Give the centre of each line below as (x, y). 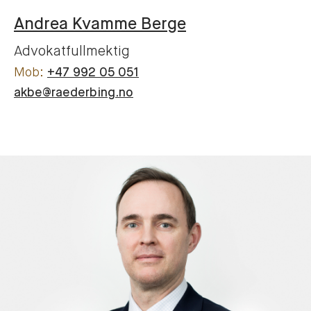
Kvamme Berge (129, 24)
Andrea (41, 24)
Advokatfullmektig (72, 51)
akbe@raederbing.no (74, 93)
